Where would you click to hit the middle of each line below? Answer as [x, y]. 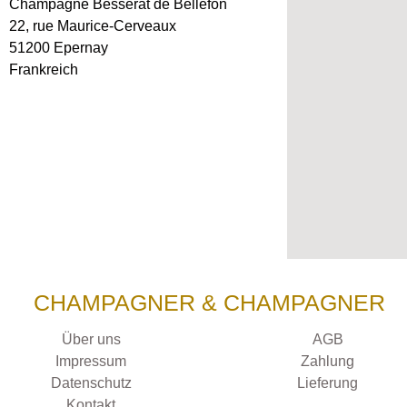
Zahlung [328, 361]
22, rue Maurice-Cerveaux [93, 26]
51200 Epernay [59, 48]
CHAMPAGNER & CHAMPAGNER [210, 303]
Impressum [91, 361]
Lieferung [328, 383]
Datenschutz [91, 383]
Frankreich [44, 69]
